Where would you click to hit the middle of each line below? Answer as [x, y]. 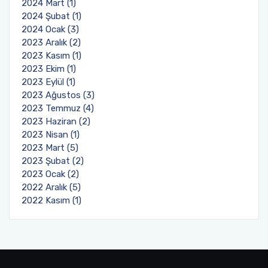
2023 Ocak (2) [50, 174]
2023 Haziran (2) [56, 121]
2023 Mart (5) [50, 148]
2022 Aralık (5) [51, 187]
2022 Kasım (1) [51, 200]
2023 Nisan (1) [51, 135]
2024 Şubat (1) [51, 16]
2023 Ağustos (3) [58, 95]
